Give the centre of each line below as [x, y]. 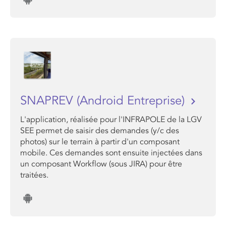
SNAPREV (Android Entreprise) [104, 101]
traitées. [34, 175]
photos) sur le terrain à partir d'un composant [100, 142]
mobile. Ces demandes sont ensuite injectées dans [111, 153]
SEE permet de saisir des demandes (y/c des [100, 131]
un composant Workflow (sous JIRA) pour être [101, 164]
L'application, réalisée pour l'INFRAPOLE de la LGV [111, 120]
